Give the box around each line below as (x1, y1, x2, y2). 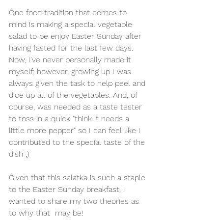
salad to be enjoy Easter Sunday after (9, 31, 144, 41)
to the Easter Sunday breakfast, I (9, 185, 128, 194)
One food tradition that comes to (9, 8, 129, 17)
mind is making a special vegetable (9, 20, 135, 29)
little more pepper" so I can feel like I (9, 126, 143, 135)
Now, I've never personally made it (9, 55, 134, 64)
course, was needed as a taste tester (9, 102, 144, 111)
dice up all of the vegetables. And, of (9, 90, 139, 100)
